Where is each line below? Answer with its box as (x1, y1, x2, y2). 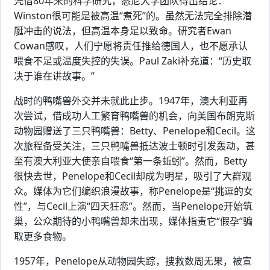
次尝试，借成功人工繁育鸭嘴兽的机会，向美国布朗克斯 (14, 109, 255, 123)
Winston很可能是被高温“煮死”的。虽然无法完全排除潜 (14, 9, 252, 23)
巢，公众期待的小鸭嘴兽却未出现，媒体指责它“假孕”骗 (14, 215, 253, 228)
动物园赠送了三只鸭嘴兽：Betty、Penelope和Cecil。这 (14, 124, 256, 138)
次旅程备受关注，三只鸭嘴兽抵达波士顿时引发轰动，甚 (14, 139, 255, 153)
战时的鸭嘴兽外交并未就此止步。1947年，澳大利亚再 (14, 94, 248, 108)
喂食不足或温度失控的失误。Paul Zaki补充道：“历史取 (14, 54, 251, 68)
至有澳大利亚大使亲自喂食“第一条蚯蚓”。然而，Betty (14, 154, 247, 168)
